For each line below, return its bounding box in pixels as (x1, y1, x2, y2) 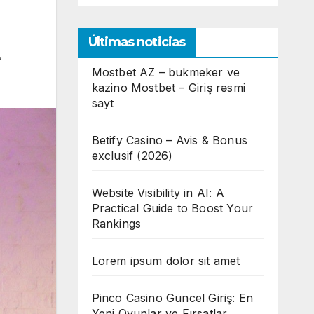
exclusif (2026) (91, 149, 173, 163)
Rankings (91, 217, 142, 231)
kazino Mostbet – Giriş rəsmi (91, 81, 246, 95)
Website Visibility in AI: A (91, 186, 224, 200)
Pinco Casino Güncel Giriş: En (91, 291, 254, 306)
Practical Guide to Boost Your (91, 201, 254, 216)
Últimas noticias (88, 34, 186, 50)
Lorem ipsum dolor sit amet (91, 254, 240, 268)
